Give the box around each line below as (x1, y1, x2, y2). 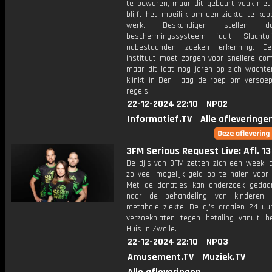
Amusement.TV (127, 251, 194, 263)
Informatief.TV (127, 113, 192, 126)
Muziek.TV (202, 251, 245, 263)
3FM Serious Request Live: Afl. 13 (126, 144, 271, 158)
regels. (126, 86, 150, 97)
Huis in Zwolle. (126, 223, 177, 234)
